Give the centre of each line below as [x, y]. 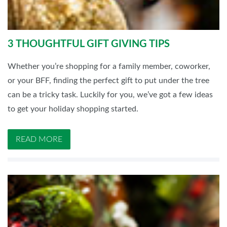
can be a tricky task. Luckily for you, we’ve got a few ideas [110, 95]
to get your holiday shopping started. [73, 109]
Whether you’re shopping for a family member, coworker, [109, 67]
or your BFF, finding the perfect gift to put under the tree [108, 81]
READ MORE [39, 140]
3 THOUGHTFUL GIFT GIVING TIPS [89, 44]
